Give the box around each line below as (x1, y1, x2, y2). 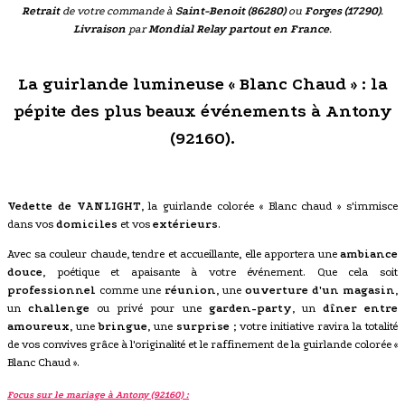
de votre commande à (60, 5, 175, 18)
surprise (176, 319, 230, 333)
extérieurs (153, 217, 218, 231)
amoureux (7, 319, 70, 333)
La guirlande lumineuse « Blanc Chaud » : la (17, 74, 388, 95)
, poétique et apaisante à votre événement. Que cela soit (42, 265, 398, 278)
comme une (96, 283, 165, 297)
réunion (165, 283, 216, 297)
